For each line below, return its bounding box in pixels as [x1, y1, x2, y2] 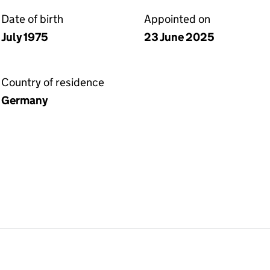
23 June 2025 [144, 30, 215, 44]
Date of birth [1, 12, 63, 26]
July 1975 [1, 30, 48, 44]
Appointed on [144, 12, 210, 26]
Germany [1, 93, 48, 107]
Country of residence [1, 75, 104, 89]
